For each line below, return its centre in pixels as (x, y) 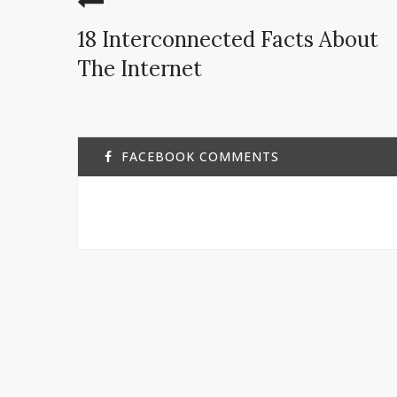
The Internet (140, 69)
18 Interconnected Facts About (228, 39)
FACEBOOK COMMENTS (200, 156)
